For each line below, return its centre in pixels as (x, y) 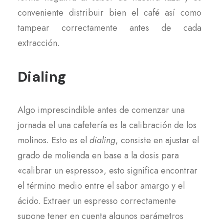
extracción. (39, 43)
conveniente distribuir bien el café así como (109, 13)
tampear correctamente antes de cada (109, 28)
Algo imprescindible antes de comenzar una (101, 110)
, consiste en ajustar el (157, 140)
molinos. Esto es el (54, 140)
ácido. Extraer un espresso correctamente (97, 201)
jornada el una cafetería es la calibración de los (107, 125)
